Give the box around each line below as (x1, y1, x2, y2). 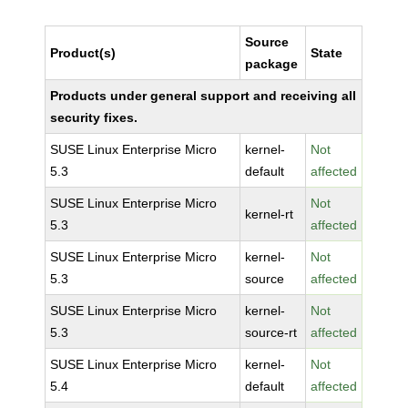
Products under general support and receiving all (50, 88, 357, 103)
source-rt (245, 325, 298, 340)
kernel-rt (245, 207, 294, 221)
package (245, 56, 299, 71)
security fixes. (50, 110, 138, 125)
